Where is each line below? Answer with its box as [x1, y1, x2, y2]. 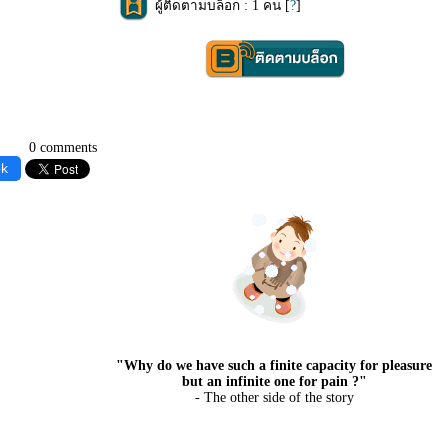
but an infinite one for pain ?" [181, 374, 367, 389]
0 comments [29, 140, 97, 155]
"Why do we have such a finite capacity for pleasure [116, 358, 432, 373]
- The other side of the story [194, 390, 354, 405]
